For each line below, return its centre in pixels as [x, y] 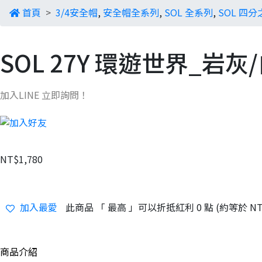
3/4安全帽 [77, 12]
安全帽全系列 [131, 12]
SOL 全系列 [189, 12]
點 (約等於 [226, 207]
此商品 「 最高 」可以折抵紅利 [131, 207]
